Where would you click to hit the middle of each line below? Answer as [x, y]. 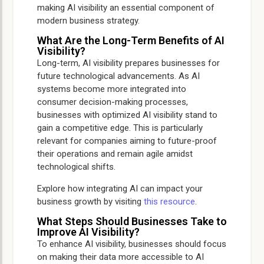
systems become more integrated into [112, 89]
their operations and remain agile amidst [115, 154]
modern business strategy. [88, 21]
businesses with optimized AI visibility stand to [127, 115]
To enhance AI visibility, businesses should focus [132, 244]
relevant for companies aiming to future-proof [127, 141]
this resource [169, 201]
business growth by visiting [90, 201]
